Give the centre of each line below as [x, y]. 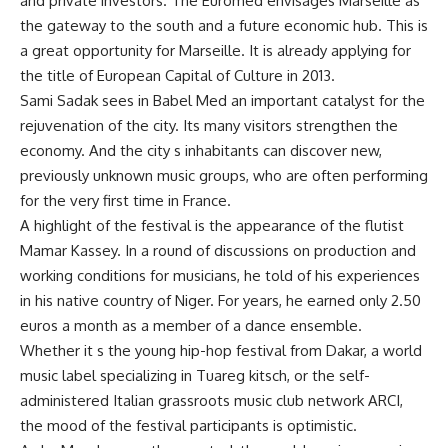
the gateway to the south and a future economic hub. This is [224, 25]
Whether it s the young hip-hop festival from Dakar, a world [221, 350]
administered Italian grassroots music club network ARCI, [211, 400]
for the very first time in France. [125, 200]
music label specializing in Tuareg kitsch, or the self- [195, 375]
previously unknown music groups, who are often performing [224, 175]
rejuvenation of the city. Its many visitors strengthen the [209, 125]
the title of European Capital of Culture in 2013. [177, 75]
